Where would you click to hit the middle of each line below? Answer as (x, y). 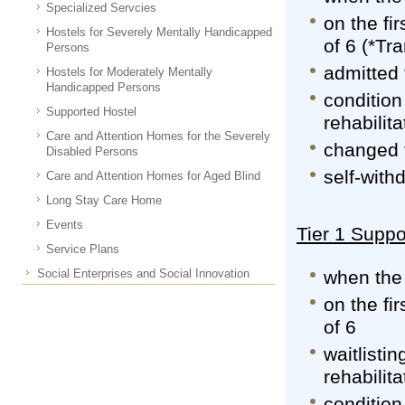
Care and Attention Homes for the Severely (158, 136)
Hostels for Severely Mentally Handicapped (159, 32)
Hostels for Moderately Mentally (129, 72)
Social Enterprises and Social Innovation (143, 273)
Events (65, 225)
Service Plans (83, 249)
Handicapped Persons (104, 87)
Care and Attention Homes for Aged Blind (153, 176)
